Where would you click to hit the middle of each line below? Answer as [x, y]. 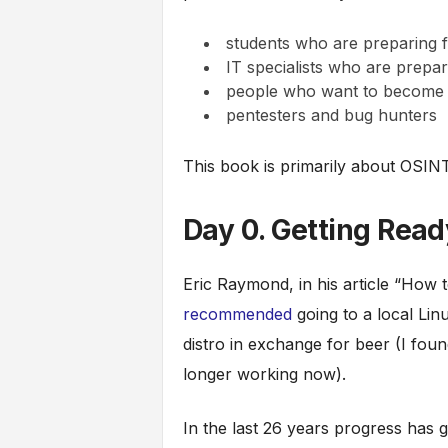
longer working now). [264, 374]
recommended [239, 314]
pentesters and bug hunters [331, 115]
